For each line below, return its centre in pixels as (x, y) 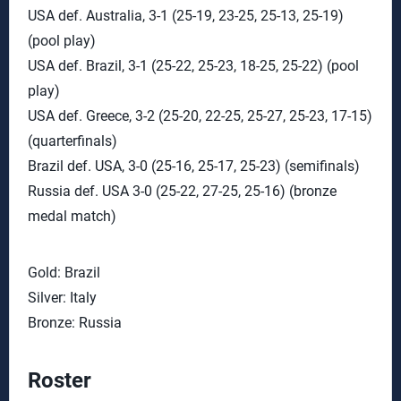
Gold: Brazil (64, 273)
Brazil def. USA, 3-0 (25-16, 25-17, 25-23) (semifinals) (194, 166)
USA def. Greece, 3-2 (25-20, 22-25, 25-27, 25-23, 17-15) (200, 116)
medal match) (72, 216)
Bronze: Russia (75, 323)
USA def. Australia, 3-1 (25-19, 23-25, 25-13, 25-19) (186, 16)
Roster (60, 380)
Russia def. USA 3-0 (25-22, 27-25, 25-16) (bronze (182, 191)
